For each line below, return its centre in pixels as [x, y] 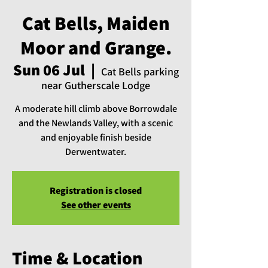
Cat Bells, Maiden [96, 23]
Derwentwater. [96, 152]
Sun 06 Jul [49, 70]
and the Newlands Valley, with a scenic [96, 123]
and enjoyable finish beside [96, 138]
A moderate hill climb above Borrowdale [96, 109]
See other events [96, 205]
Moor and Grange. [96, 48]
